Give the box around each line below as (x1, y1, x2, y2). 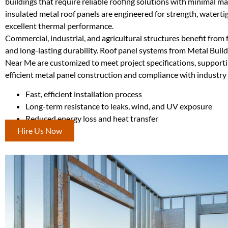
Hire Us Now (17, 126, 62, 136)
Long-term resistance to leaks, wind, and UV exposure (25, 101, 212, 111)
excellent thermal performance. (5, 20, 113, 31)
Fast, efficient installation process (25, 89, 142, 99)
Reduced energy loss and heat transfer (25, 113, 158, 124)
